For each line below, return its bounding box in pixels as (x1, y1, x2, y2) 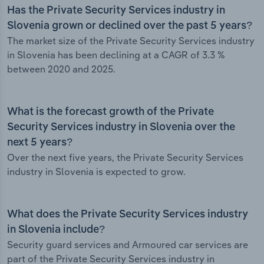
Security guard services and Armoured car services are (7, 239, 248, 251)
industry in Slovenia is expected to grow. (7, 166, 186, 178)
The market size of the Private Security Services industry (7, 35, 255, 47)
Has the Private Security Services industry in (7, 5, 225, 16)
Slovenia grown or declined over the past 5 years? (7, 21, 252, 32)
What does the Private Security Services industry (7, 209, 248, 220)
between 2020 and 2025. (7, 63, 115, 75)
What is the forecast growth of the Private (7, 107, 214, 118)
